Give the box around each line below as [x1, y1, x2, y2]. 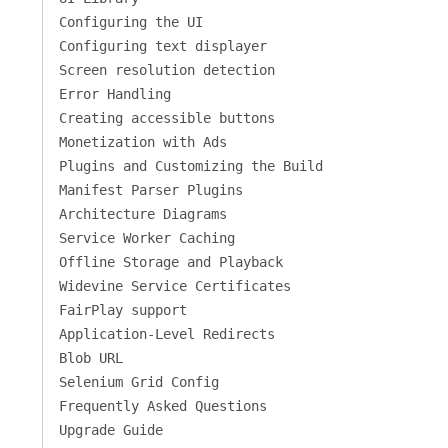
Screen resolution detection [58, 62, 275, 78]
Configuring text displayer [58, 38, 267, 54]
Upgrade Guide [58, 422, 163, 438]
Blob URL [58, 350, 123, 366]
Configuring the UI [58, 14, 203, 30]
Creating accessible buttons [58, 110, 275, 126]
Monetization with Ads [58, 134, 227, 150]
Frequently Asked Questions [58, 398, 267, 414]
